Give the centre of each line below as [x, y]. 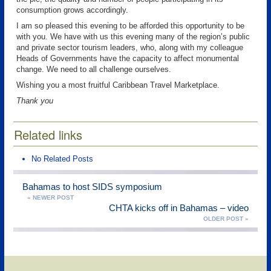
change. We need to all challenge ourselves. [94, 69]
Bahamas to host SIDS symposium [92, 187]
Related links [48, 135]
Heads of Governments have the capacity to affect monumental [128, 58]
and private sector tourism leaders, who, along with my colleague [130, 47]
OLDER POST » [226, 219]
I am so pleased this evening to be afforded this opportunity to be [130, 26]
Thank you [35, 101]
